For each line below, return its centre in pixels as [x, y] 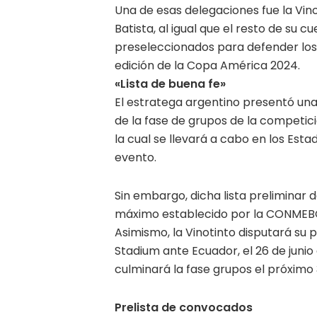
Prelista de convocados [184, 307]
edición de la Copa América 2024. [207, 65]
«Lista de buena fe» [170, 83]
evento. [136, 157]
